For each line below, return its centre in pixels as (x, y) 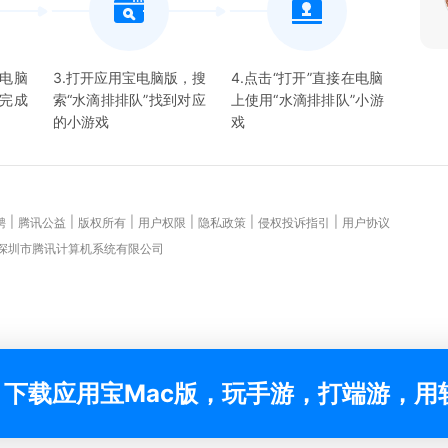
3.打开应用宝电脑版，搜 (129, 77)
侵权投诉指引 (294, 222)
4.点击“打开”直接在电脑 (307, 77)
